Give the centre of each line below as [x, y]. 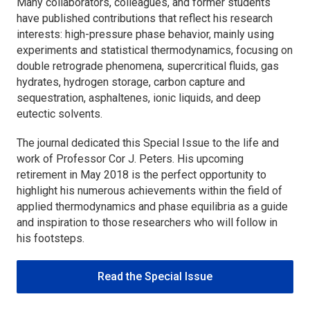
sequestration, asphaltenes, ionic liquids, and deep [139, 98]
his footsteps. [51, 238]
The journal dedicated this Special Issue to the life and [148, 143]
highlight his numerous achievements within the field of [149, 190]
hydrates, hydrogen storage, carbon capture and [131, 82]
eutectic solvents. [60, 113]
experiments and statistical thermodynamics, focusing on [155, 50]
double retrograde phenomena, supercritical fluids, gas [148, 66]
